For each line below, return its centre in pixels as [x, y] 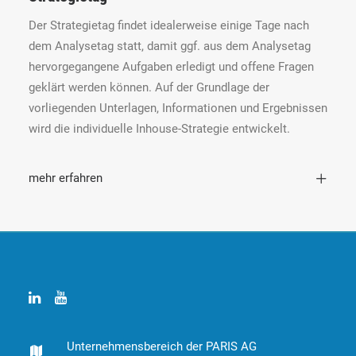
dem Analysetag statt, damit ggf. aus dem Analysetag [170, 46]
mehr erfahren [66, 178]
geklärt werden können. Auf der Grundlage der [149, 87]
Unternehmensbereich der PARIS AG [162, 346]
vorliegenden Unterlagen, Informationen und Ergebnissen [178, 108]
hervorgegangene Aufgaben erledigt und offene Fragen [171, 67]
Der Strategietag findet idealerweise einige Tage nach [169, 25]
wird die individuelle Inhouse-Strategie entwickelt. [159, 129]
